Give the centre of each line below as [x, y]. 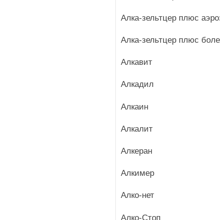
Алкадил [137, 84]
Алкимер [137, 173]
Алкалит [137, 129]
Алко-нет [137, 195]
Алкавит [137, 62]
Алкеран [137, 151]
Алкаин [135, 107]
